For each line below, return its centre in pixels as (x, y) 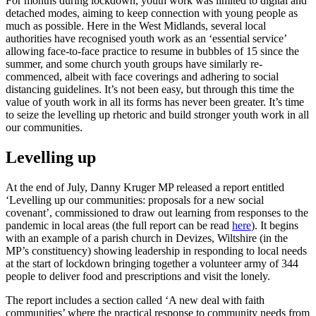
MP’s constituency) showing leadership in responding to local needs (156, 251)
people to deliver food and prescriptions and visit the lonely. (138, 276)
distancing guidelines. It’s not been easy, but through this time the (150, 90)
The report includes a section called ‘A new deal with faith (135, 300)
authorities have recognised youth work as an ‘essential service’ (146, 39)
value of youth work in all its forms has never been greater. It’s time (155, 102)
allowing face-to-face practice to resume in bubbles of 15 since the (152, 51)
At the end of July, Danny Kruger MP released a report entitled (145, 188)
